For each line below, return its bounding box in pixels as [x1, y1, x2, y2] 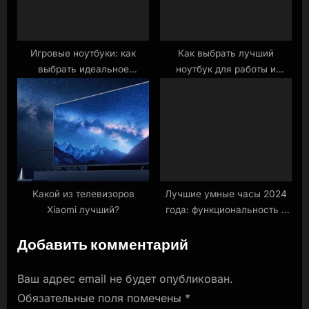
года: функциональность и [165, 203, 287, 215]
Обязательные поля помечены [17, 290, 185, 305]
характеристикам [186, 94, 266, 106]
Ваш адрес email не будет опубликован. [17, 271, 233, 286]
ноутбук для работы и [176, 63, 276, 74]
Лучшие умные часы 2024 [165, 188, 287, 199]
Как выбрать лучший [178, 47, 274, 59]
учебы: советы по [185, 79, 267, 90]
